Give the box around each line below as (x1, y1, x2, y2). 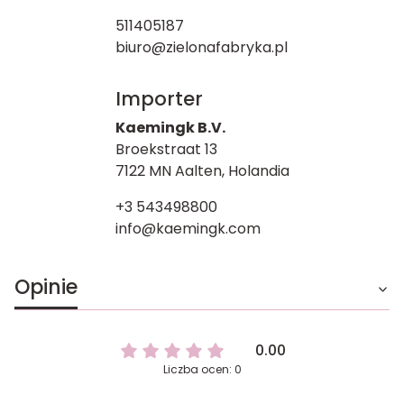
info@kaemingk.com (115, 218, 261, 239)
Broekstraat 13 (115, 139, 217, 160)
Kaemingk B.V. (115, 117, 225, 138)
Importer (115, 86, 203, 112)
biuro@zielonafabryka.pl (115, 37, 288, 58)
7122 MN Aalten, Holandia (115, 161, 289, 181)
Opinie (14, 273, 78, 301)
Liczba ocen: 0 (162, 362, 242, 377)
